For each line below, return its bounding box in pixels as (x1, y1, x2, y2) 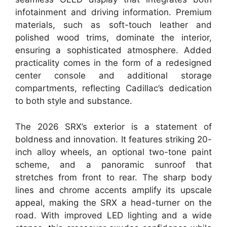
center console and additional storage (15, 70, 212, 81)
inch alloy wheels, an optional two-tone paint (15, 146, 212, 157)
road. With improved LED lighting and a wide (15, 210, 212, 220)
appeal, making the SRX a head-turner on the (15, 197, 212, 208)
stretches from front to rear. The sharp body (15, 172, 212, 182)
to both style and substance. (15, 96, 132, 106)
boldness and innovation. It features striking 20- (15, 134, 212, 144)
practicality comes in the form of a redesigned (15, 58, 212, 68)
